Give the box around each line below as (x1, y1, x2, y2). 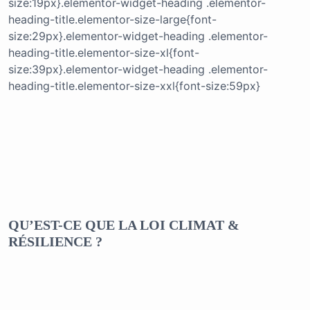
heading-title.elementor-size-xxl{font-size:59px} (8, 79, 260, 93)
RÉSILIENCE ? (8, 234, 102, 250)
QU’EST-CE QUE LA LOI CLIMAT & (8, 217, 239, 233)
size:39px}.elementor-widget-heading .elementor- (8, 62, 268, 77)
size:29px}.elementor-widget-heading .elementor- (8, 29, 268, 44)
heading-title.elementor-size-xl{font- (8, 46, 199, 60)
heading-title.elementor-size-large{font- (8, 12, 217, 27)
